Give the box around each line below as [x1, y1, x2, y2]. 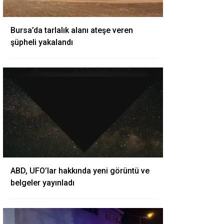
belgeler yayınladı [10, 178, 74, 187]
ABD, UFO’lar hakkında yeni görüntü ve [10, 166, 149, 175]
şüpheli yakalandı [10, 37, 73, 47]
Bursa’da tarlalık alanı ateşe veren [10, 25, 133, 35]
